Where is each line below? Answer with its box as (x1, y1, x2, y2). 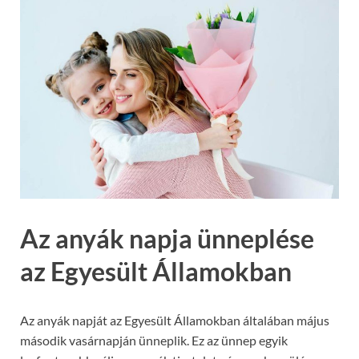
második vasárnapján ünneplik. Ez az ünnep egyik (20, 333, 288, 349)
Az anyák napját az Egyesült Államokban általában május (20, 313, 329, 329)
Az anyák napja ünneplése (20, 222, 314, 254)
